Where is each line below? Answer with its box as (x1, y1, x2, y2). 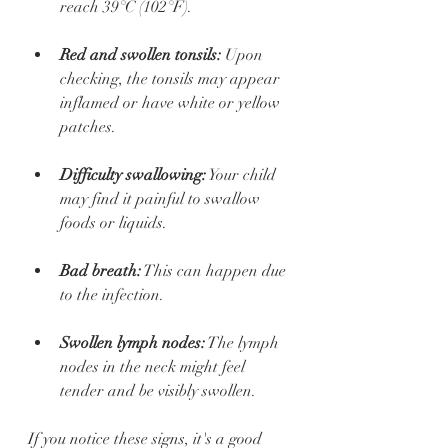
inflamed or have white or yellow (60, 93, 284, 114)
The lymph (205, 333, 283, 354)
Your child (206, 165, 280, 186)
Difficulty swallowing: (60, 165, 206, 186)
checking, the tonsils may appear (60, 69, 284, 90)
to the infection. (60, 285, 164, 306)
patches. (60, 117, 116, 138)
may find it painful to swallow (60, 189, 264, 210)
